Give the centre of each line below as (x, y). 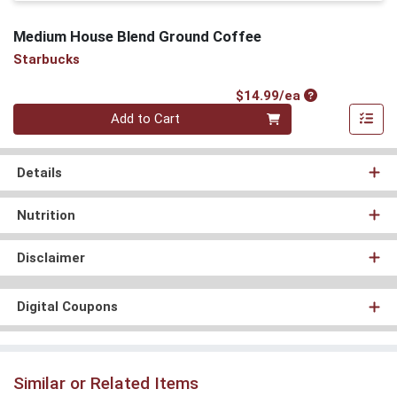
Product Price (348, 94)
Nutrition (46, 215)
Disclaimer (51, 257)
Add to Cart (146, 119)
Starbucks (47, 60)
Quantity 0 (43, 112)
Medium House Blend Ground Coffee (137, 36)
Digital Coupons (67, 307)
